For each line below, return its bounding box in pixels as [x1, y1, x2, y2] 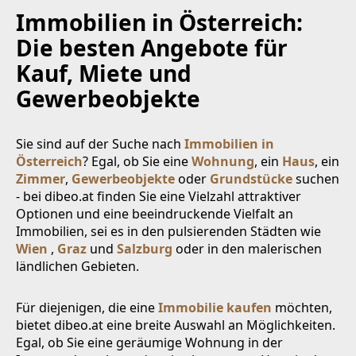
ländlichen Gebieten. [16, 257, 139, 275]
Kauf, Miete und [16, 57, 192, 88]
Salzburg [117, 239, 172, 257]
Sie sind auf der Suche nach [16, 134, 184, 153]
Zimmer [16, 169, 65, 188]
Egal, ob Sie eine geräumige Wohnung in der [16, 333, 283, 351]
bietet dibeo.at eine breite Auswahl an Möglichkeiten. [16, 315, 335, 334]
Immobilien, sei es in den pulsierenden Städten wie [16, 222, 321, 240]
